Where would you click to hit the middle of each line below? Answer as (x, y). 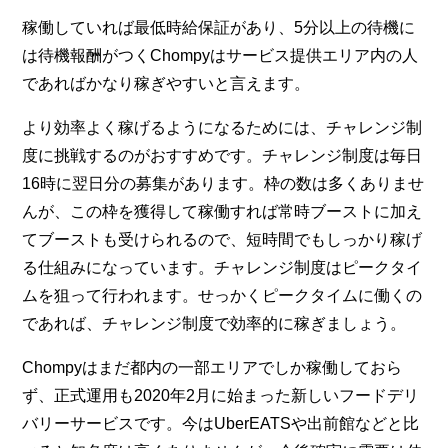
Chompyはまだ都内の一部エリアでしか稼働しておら (212, 367)
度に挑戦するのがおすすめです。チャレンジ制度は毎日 (222, 155)
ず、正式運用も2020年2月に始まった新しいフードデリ (221, 395)
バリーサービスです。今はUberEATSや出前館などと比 (221, 423)
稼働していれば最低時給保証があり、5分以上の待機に (219, 27)
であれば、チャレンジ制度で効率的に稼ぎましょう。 (214, 323)
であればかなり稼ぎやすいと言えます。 (166, 83)
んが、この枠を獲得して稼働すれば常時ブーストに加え (222, 211)
